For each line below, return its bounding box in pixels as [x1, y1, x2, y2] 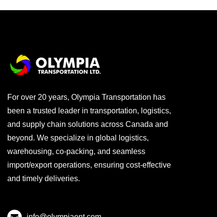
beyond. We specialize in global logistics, [7, 133, 149, 142]
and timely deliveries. [7, 174, 80, 183]
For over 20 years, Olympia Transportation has [7, 93, 166, 101]
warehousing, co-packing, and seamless [7, 147, 145, 155]
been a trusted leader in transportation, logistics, [7, 106, 171, 115]
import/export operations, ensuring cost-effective [7, 160, 171, 169]
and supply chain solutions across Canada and [7, 120, 168, 128]
